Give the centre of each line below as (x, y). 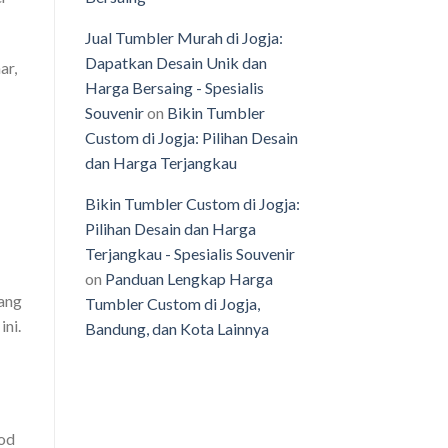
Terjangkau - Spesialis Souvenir (189, 254)
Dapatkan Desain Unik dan (175, 63)
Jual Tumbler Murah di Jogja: (183, 38)
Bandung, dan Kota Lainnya (176, 329)
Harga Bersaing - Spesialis (174, 88)
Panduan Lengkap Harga (188, 279)
